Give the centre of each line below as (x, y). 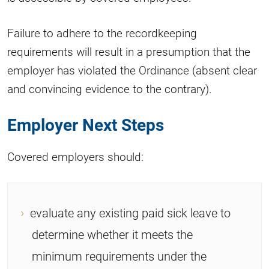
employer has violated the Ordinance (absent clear (132, 70)
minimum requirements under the (119, 255)
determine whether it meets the (112, 234)
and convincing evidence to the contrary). (110, 88)
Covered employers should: (75, 156)
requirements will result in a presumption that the (129, 51)
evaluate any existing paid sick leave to (130, 212)
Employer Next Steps (86, 124)
